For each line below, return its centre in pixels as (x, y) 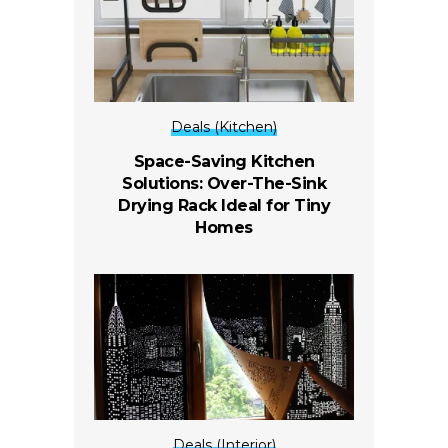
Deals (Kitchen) (224, 126)
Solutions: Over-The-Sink (224, 183)
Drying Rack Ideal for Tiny (224, 205)
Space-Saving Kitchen (224, 161)
